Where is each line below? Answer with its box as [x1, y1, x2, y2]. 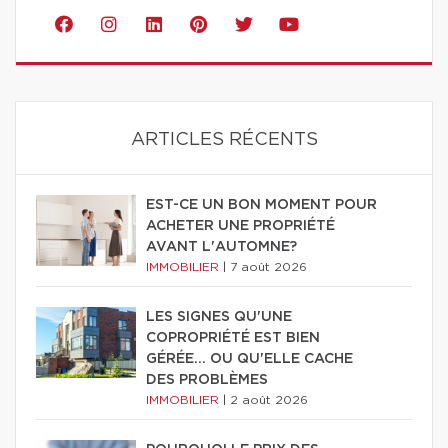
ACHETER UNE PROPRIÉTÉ [146, 219, 335, 234]
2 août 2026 [230, 394, 308, 407]
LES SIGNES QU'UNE [146, 310, 292, 325]
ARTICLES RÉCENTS [130, 131, 318, 150]
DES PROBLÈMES [146, 373, 268, 388]
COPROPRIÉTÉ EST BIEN [146, 331, 320, 346]
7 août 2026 [230, 261, 307, 274]
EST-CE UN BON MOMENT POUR [146, 198, 377, 213]
